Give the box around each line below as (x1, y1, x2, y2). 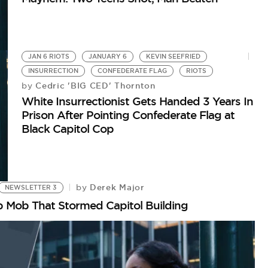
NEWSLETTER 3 (4, 183, 57, 191)
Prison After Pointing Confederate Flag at (22, 107, 235, 122)
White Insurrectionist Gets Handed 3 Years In (22, 93, 254, 108)
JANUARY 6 (89, 52, 127, 60)
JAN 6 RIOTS (28, 52, 70, 60)
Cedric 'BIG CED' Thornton (32, 80, 156, 91)
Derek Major (87, 181, 145, 193)
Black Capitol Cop (22, 121, 114, 136)
